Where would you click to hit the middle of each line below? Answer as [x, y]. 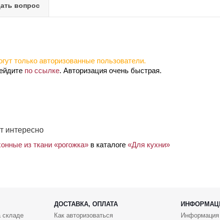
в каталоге [108, 144]
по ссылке [42, 70]
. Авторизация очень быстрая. [110, 70]
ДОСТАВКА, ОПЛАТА [86, 204]
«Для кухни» [149, 144]
